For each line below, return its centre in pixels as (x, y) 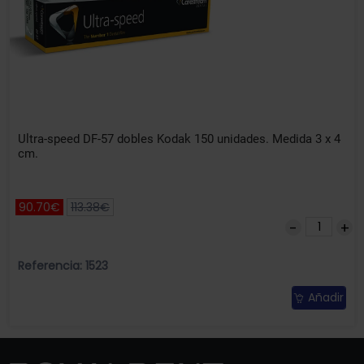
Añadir (326, 298)
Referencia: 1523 (63, 266)
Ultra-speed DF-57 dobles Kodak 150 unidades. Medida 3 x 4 (179, 139)
